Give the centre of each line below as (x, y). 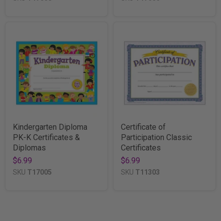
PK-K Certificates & (46, 137)
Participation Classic (156, 137)
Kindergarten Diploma (50, 127)
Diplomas (29, 147)
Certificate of (143, 127)
